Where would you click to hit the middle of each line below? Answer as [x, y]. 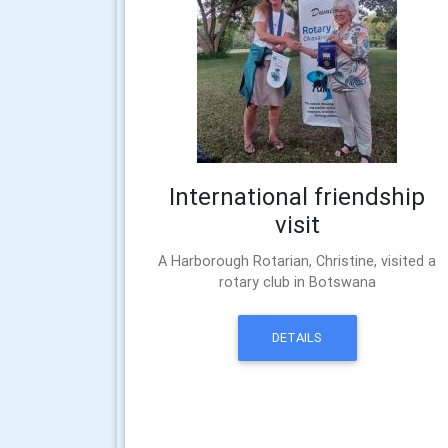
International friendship [297, 196]
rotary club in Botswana [297, 281]
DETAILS [297, 338]
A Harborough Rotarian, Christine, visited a [297, 260]
